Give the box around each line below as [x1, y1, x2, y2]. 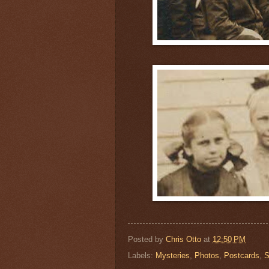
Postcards [224, 250, 259, 260]
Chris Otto [166, 234, 204, 244]
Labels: [128, 250, 156, 260]
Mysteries [156, 250, 190, 260]
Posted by [128, 234, 166, 244]
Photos [195, 250, 219, 260]
